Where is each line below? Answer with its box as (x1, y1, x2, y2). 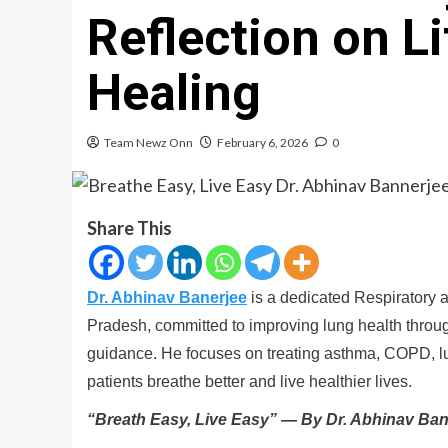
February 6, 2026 (217, 134, 308, 150)
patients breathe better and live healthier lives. (87, 373, 412, 391)
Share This (87, 217, 172, 240)
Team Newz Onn (104, 134, 193, 150)
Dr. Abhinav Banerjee (87, 289, 247, 307)
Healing (87, 63, 261, 122)
